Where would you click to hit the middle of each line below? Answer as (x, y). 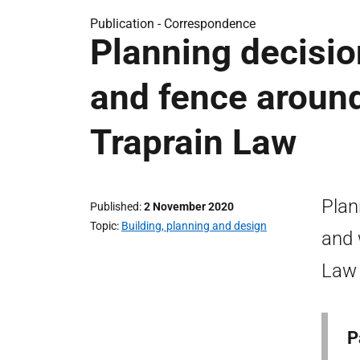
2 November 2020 (189, 207)
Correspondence (210, 24)
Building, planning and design (194, 226)
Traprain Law (193, 142)
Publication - (127, 24)
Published (115, 207)
